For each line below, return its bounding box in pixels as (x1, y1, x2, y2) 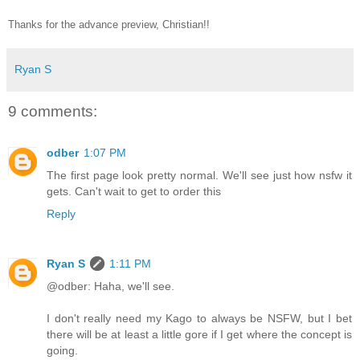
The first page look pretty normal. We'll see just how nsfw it (47, 169, 352, 182)
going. (47, 344, 78, 358)
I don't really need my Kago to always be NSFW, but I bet (47, 312, 352, 325)
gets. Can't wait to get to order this (47, 185, 221, 198)
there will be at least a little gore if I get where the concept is (47, 328, 352, 342)
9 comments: (8, 102, 97, 120)
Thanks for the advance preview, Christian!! (8, 18, 210, 31)
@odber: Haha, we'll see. (47, 280, 174, 293)
